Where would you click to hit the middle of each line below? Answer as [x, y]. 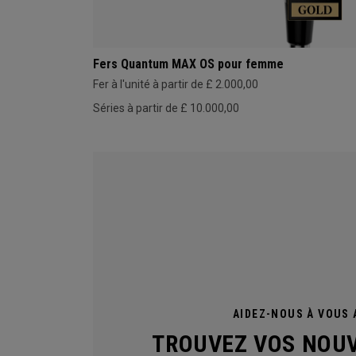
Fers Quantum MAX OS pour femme [188, 64]
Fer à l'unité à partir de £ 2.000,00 [176, 85]
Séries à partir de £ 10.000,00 [166, 108]
